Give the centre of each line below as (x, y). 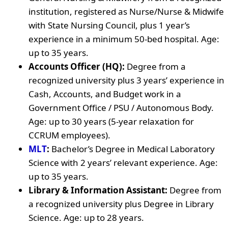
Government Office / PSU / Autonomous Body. (121, 107)
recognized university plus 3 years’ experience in (126, 80)
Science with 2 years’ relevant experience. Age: (123, 162)
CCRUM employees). (69, 135)
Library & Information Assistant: (98, 190)
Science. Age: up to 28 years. (86, 217)
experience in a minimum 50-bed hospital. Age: (124, 39)
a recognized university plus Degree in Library (121, 204)
